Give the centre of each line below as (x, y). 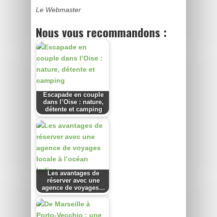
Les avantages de (74, 174)
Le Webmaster (58, 9)
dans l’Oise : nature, (74, 102)
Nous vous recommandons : (101, 32)
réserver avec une (74, 181)
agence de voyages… (74, 188)
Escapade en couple (74, 95)
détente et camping (73, 110)
